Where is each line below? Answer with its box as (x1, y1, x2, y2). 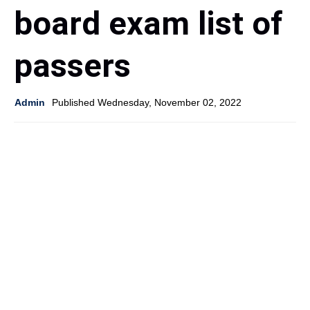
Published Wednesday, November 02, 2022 (52, 97, 241, 108)
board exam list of (14, 4, 283, 42)
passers (14, 46, 131, 84)
